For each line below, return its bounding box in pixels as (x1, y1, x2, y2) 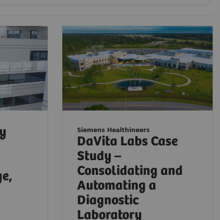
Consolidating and (77, 163, 183, 179)
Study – (77, 148, 121, 164)
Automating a (77, 178, 156, 193)
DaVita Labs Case (77, 134, 178, 149)
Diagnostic (77, 192, 139, 208)
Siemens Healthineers (77, 125, 150, 134)
